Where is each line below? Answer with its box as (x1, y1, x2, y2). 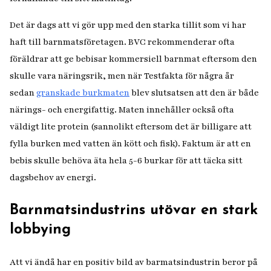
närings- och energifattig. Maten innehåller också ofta (10, 104, 234, 116)
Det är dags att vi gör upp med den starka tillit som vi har (10, 19, 246, 31)
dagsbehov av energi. (10, 172, 100, 183)
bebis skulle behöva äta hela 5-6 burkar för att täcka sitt (10, 155, 243, 166)
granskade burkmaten (36, 87, 129, 99)
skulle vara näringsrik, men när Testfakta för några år (10, 70, 234, 82)
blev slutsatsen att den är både (129, 87, 259, 99)
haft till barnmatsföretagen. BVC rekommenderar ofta (10, 36, 235, 48)
